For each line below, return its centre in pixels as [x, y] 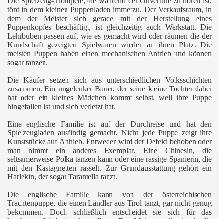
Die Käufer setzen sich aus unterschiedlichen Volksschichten [109, 80]
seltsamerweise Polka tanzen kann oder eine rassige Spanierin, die [109, 159]
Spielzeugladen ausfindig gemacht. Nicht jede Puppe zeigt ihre [109, 132]
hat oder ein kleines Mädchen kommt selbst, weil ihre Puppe [109, 97]
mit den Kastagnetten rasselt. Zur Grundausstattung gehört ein [109, 168]
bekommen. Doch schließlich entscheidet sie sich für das [109, 212]
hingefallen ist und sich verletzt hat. [62, 106]
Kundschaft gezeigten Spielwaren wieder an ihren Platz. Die [109, 44]
